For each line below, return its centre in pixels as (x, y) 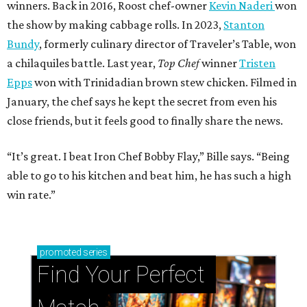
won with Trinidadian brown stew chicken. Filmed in (164, 83)
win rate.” (31, 195)
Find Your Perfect (121, 275)
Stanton (244, 25)
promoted (61, 253)
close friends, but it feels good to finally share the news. (145, 121)
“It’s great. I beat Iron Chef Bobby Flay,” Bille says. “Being (148, 157)
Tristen (257, 63)
